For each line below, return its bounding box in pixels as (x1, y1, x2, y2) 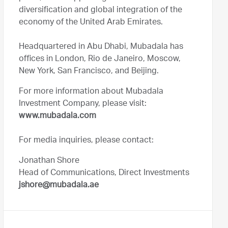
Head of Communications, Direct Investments (19, 169, 189, 178)
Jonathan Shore (19, 157, 79, 165)
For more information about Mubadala (19, 88, 163, 96)
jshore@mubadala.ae (19, 182, 99, 190)
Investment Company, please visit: (19, 100, 147, 108)
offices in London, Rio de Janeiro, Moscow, (19, 55, 181, 64)
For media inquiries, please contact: (19, 137, 154, 145)
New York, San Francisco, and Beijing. (19, 68, 159, 76)
